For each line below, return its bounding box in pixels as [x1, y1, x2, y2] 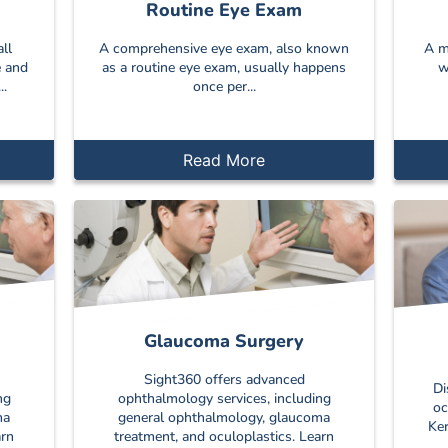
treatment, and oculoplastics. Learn [114, 426, 334, 446]
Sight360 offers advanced [143, 369, 305, 389]
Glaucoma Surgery [144, 328, 304, 353]
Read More [183, 149, 265, 170]
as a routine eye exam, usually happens [102, 57, 346, 77]
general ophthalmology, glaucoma [118, 407, 330, 427]
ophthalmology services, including [117, 388, 331, 408]
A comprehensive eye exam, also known [99, 38, 349, 58]
